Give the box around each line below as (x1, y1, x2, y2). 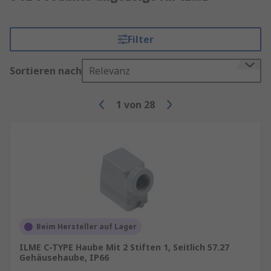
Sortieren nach (10, 64, 82, 77)
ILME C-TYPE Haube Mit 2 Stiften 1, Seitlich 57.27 (19, 241, 229, 253)
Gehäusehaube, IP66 (19, 252, 109, 263)
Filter (127, 33, 154, 46)
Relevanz (89, 64, 130, 77)
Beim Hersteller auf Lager (36, 221, 137, 232)
